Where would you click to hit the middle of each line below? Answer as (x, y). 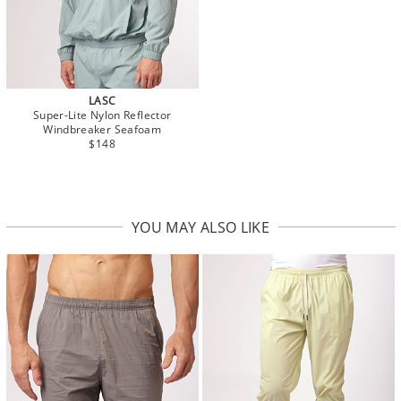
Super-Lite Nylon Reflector (102, 115)
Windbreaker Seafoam (102, 130)
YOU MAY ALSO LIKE (200, 228)
